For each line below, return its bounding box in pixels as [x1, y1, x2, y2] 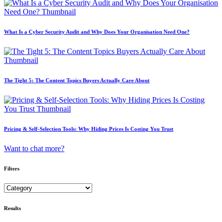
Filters [4, 165, 19, 171]
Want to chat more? [4, 144, 64, 153]
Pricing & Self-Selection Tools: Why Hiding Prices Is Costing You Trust [4, 125, 173, 132]
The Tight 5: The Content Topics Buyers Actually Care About [4, 77, 150, 83]
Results [4, 205, 21, 212]
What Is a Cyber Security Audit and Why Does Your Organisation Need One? [4, 28, 190, 35]
